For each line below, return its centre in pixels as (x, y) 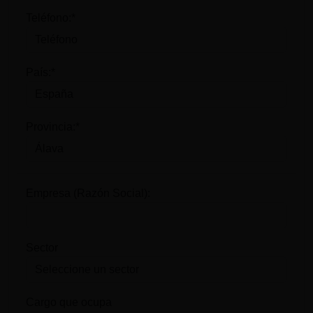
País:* (41, 72)
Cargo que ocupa (69, 302)
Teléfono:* (51, 18)
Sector (42, 248)
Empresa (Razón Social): (88, 193)
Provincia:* (53, 127)
